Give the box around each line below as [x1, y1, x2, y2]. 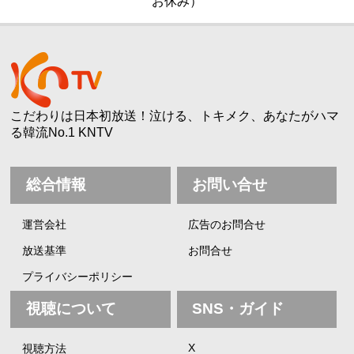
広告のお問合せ [188, 217, 266, 231]
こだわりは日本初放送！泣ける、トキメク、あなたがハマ [10, 108, 340, 122]
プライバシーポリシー [21, 270, 133, 284]
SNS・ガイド [192, 300, 284, 318]
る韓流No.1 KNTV [10, 125, 114, 139]
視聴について [25, 300, 116, 318]
